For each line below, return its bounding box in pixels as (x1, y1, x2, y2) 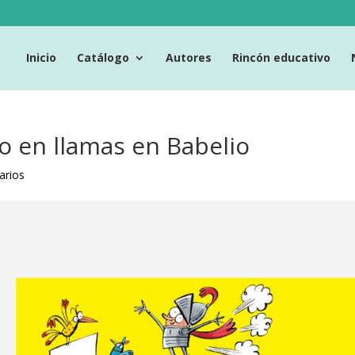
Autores (166, 49, 212, 65)
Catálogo (77, 49, 129, 65)
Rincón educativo (232, 49, 330, 65)
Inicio (26, 49, 56, 65)
